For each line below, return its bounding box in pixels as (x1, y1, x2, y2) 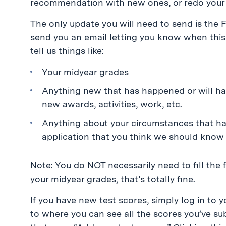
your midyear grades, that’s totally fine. (30, 174, 195, 184)
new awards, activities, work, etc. (42, 99, 183, 109)
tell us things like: (30, 45, 104, 56)
